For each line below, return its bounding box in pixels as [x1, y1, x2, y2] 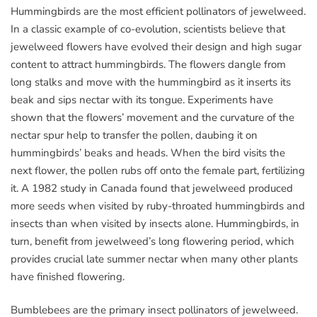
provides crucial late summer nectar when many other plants [11, 251, 298, 266]
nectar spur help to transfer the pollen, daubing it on [11, 127, 258, 142]
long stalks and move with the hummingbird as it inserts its [11, 74, 291, 89]
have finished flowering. [11, 269, 127, 284]
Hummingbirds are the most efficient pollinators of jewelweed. [11, 4, 306, 18]
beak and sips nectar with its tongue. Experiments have [11, 92, 273, 107]
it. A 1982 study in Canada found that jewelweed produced [11, 180, 293, 195]
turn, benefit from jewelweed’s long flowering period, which [11, 234, 294, 248]
